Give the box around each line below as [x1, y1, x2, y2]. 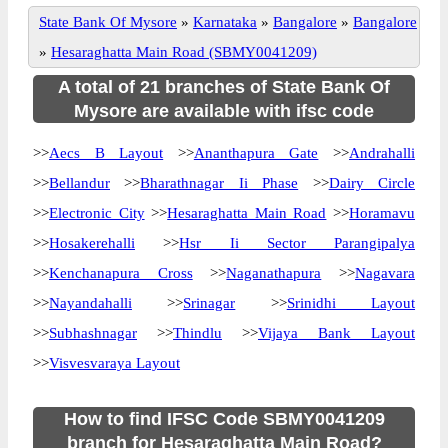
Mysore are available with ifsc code [74, 101, 374, 121]
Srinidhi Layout [286, 295, 416, 311]
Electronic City [49, 205, 145, 221]
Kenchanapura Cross [49, 265, 193, 281]
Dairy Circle [328, 175, 416, 191]
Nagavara [355, 265, 416, 281]
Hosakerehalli [49, 235, 135, 251]
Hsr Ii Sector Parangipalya [179, 235, 415, 251]
